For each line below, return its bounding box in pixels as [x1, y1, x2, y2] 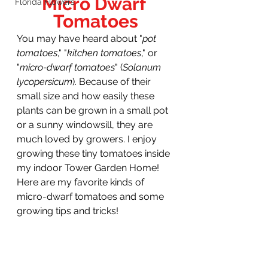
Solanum [123, 62, 163, 74]
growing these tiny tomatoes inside [17, 148, 172, 160]
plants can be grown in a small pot [17, 105, 170, 117]
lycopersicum [17, 76, 72, 88]
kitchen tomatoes [67, 47, 141, 59]
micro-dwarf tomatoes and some [17, 191, 166, 203]
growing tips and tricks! [17, 205, 118, 217]
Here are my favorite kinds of [17, 176, 147, 188]
